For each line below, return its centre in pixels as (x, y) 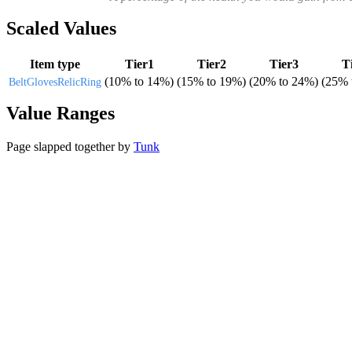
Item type (55, 64)
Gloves (42, 82)
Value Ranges (60, 113)
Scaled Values (61, 28)
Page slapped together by (70, 146)
